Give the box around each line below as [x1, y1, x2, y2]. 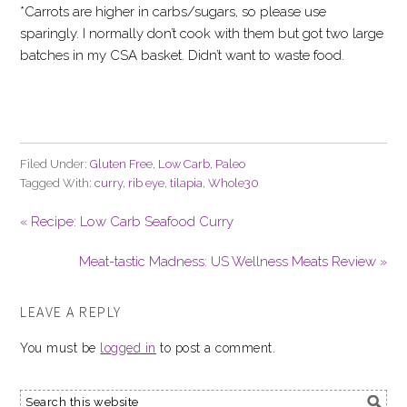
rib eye [128, 176, 165, 190]
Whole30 [208, 176, 260, 190]
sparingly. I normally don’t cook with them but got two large [20, 25, 384, 42]
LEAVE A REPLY [20, 303, 122, 321]
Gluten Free [90, 157, 154, 171]
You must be [20, 341, 101, 355]
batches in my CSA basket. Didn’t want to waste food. [20, 47, 345, 64]
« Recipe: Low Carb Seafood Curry [20, 213, 234, 230]
